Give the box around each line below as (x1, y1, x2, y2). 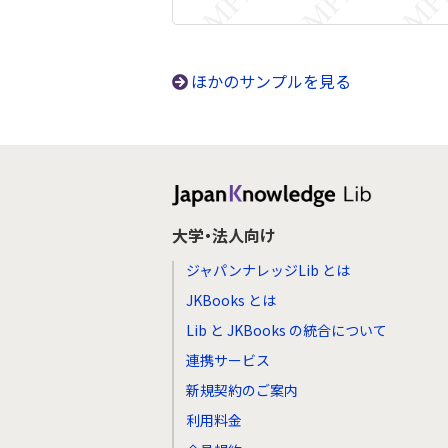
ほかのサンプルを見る (191, 69, 352, 93)
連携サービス (186, 350, 270, 370)
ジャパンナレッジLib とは (186, 260, 350, 280)
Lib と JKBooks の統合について (186, 320, 387, 340)
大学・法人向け (172, 223, 275, 247)
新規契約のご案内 (186, 380, 298, 400)
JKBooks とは (186, 290, 276, 310)
